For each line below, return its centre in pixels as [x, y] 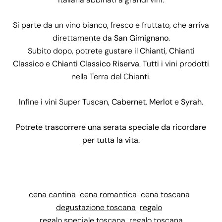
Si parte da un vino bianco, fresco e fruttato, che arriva [111, 25]
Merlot [161, 102]
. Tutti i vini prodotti [174, 64]
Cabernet [129, 102]
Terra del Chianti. [120, 77]
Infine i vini [39, 102]
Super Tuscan [83, 102]
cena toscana [165, 195]
